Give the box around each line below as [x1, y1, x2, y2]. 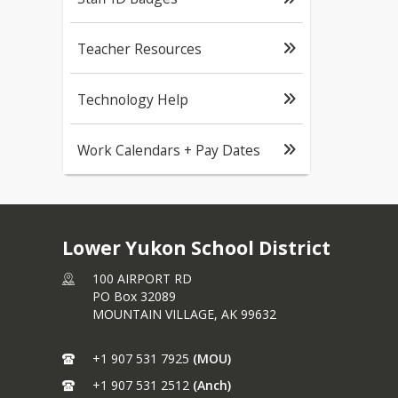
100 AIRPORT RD [92, 269, 192, 287]
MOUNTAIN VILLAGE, [92, 305, 221, 322]
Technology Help [77, 89, 188, 109]
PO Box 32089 [92, 287, 176, 305]
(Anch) [193, 376, 231, 394]
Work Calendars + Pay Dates [77, 139, 260, 160]
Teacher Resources [77, 38, 202, 59]
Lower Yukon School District [62, 235, 330, 260]
